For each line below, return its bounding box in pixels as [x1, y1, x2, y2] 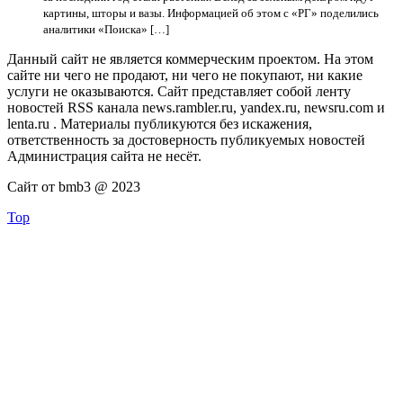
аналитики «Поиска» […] [43, 22, 169, 36]
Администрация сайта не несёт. [7, 148, 201, 164]
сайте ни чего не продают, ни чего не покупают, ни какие [7, 67, 363, 83]
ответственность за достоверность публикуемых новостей [7, 132, 365, 148]
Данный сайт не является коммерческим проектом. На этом [7, 51, 373, 67]
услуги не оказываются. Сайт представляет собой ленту [7, 84, 351, 99]
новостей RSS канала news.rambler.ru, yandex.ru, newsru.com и [7, 100, 385, 115]
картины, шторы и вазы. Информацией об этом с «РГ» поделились [43, 6, 379, 20]
